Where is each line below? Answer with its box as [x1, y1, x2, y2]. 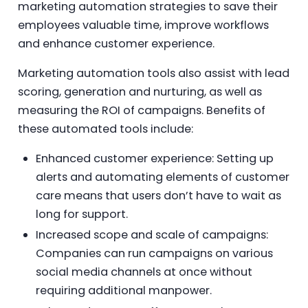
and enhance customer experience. [17, 35, 214, 52]
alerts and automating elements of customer [35, 169, 289, 186]
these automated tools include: [17, 120, 193, 137]
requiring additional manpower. [35, 283, 212, 299]
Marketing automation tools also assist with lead [17, 65, 289, 81]
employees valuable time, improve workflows [17, 16, 269, 33]
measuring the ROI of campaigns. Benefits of [17, 102, 265, 118]
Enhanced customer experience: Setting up [35, 151, 274, 167]
